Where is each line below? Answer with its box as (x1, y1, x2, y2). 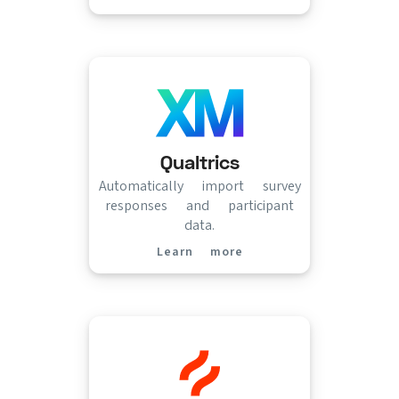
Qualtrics (159, 151, 240, 174)
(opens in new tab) (198, 250, 359, 265)
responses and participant (105, 196, 294, 214)
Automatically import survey (98, 176, 301, 194)
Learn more (156, 243, 243, 258)
